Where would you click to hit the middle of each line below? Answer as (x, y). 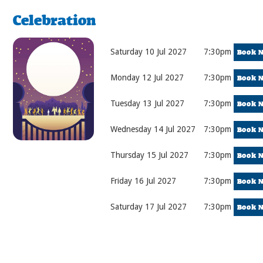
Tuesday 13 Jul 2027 (147, 103)
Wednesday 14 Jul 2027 (153, 129)
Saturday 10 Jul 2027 (148, 52)
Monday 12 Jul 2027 (147, 77)
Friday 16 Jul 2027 (143, 181)
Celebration (54, 20)
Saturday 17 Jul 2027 (148, 207)
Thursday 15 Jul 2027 (149, 155)
